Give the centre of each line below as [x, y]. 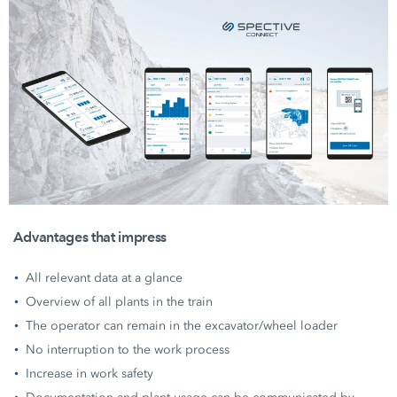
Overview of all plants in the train [120, 301]
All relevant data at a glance [105, 277]
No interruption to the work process [128, 349]
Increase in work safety [90, 373]
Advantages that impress [90, 237]
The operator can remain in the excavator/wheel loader [182, 325]
